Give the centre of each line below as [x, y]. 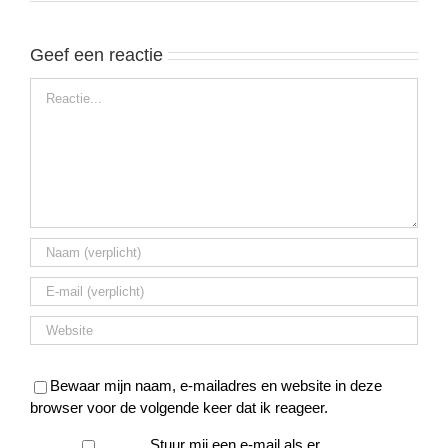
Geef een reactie [96, 55]
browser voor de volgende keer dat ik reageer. [179, 408]
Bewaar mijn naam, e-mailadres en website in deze [216, 386]
